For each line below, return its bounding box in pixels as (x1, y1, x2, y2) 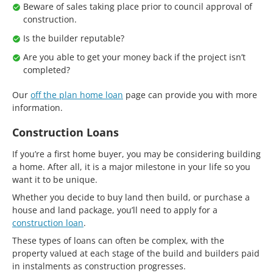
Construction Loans (12, 124, 119, 140)
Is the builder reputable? (23, 32, 124, 44)
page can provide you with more (123, 88, 257, 101)
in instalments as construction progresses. (12, 260, 186, 272)
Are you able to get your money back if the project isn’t (23, 51, 246, 63)
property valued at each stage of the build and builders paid (12, 247, 260, 259)
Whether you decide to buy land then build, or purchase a (12, 191, 250, 203)
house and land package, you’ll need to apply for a (12, 204, 218, 216)
